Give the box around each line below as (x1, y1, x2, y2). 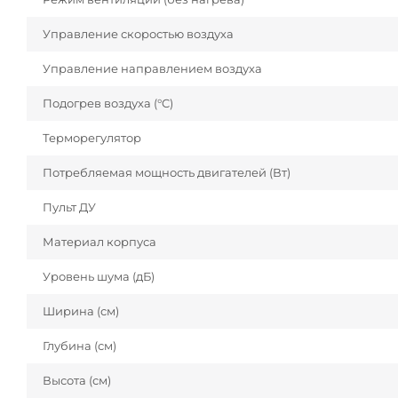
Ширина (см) (43, 304, 119, 319)
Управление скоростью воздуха (43, 27, 234, 42)
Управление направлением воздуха (43, 61, 262, 76)
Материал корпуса (43, 235, 156, 250)
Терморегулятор (43, 131, 141, 146)
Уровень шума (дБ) (43, 269, 155, 284)
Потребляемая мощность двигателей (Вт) (43, 165, 291, 180)
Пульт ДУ (43, 200, 96, 215)
